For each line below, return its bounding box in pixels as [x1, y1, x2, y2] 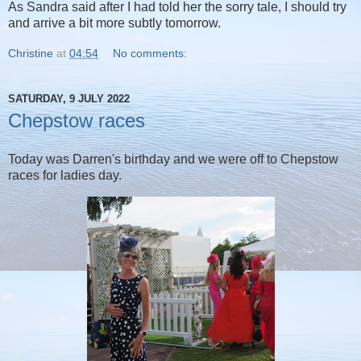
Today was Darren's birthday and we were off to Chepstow [8, 152, 338, 167]
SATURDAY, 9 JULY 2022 [8, 92, 130, 105]
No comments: [113, 47, 188, 60]
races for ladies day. [8, 168, 122, 183]
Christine [8, 47, 53, 60]
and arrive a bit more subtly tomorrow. [8, 16, 221, 31]
